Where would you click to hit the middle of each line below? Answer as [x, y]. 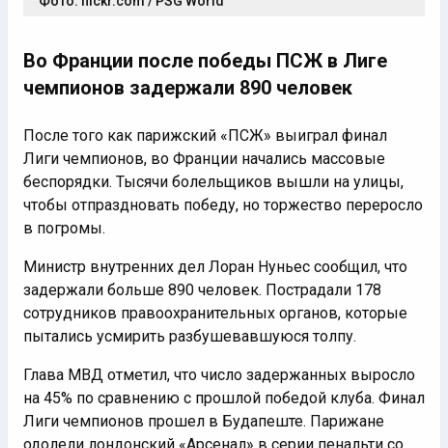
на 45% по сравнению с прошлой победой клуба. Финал [224, 402]
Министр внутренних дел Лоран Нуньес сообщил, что [215, 266]
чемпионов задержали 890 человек [186, 81]
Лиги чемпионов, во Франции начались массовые [203, 154]
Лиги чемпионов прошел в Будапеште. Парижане [203, 426]
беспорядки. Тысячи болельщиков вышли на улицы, [213, 178]
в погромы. [58, 226]
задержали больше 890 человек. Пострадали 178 [201, 290]
